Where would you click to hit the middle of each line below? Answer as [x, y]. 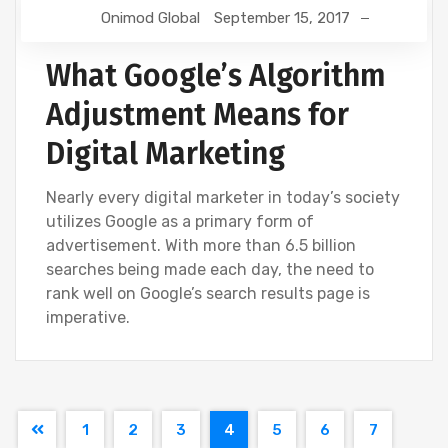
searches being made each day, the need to [210, 270]
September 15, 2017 [281, 18]
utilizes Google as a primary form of [180, 222]
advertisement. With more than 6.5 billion [201, 246]
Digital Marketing [165, 154]
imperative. [88, 318]
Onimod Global [150, 18]
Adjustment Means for [197, 115]
